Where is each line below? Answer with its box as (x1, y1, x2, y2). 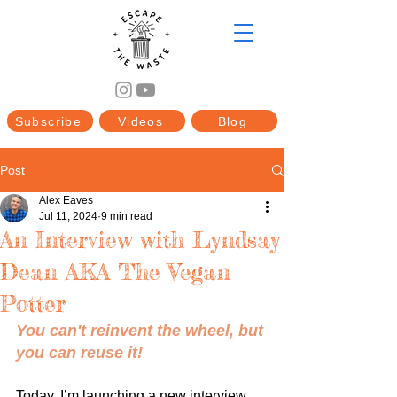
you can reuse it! (16, 344, 143, 362)
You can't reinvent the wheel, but (16, 322, 268, 339)
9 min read (101, 210, 152, 222)
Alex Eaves (39, 194, 93, 206)
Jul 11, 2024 (39, 210, 97, 222)
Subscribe (14, 113, 82, 128)
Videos (117, 113, 164, 128)
